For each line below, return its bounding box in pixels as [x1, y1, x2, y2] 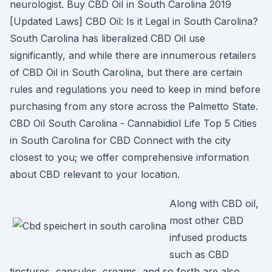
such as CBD [169, 248, 229, 260]
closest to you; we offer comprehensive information [10, 151, 249, 163]
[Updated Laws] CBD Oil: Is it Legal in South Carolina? [10, 15, 258, 27]
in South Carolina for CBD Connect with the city [10, 134, 231, 146]
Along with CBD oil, [169, 197, 259, 209]
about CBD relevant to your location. [10, 168, 180, 180]
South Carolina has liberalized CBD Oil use [10, 32, 205, 44]
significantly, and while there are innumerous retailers [10, 49, 256, 61]
